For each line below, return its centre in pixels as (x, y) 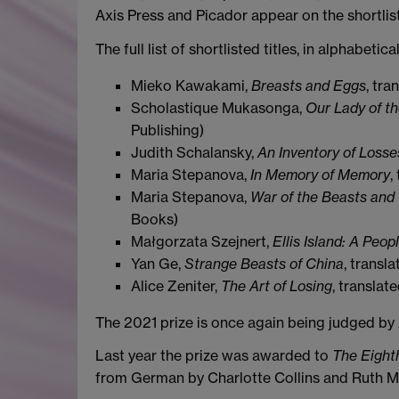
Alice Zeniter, (176, 285)
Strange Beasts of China (264, 263)
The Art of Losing (277, 285)
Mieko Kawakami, (191, 85)
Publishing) (167, 130)
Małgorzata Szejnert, (202, 241)
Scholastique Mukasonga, (218, 107)
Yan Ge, (158, 263)
